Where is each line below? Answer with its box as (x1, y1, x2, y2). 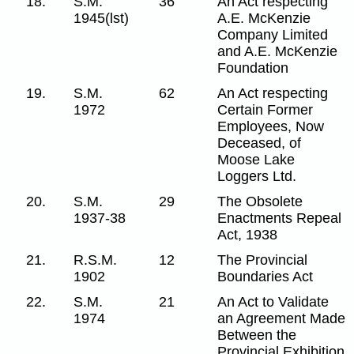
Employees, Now (217, 118, 325, 134)
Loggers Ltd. (217, 168, 297, 184)
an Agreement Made (217, 310, 346, 326)
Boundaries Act (217, 268, 314, 284)
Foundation (217, 59, 289, 76)
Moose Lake (217, 151, 296, 168)
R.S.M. (73, 251, 118, 268)
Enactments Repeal (217, 209, 342, 226)
